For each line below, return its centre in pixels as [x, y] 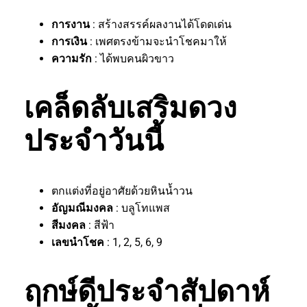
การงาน [71, 24]
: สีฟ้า [100, 225]
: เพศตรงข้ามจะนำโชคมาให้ [157, 41]
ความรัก [73, 58]
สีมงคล [69, 225]
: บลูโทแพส [142, 208]
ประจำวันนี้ [94, 140]
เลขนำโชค [78, 242]
